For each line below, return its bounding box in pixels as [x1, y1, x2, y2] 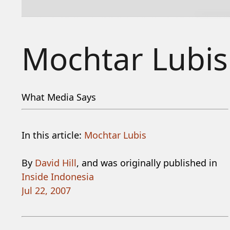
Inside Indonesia [21, 170, 94, 183]
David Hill [34, 157, 76, 169]
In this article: [21, 129, 84, 141]
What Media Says [21, 91, 96, 103]
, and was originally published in [76, 157, 217, 169]
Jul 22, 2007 [21, 184, 71, 197]
